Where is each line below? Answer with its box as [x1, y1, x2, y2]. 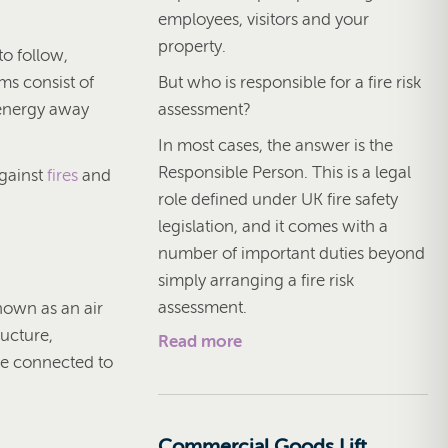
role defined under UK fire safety [158, 189, 398, 209]
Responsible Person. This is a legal [158, 162, 411, 182]
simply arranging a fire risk [158, 270, 354, 290]
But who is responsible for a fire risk [158, 72, 421, 92]
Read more [158, 331, 242, 351]
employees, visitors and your [158, 9, 369, 29]
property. [158, 36, 226, 56]
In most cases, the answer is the [158, 135, 393, 155]
